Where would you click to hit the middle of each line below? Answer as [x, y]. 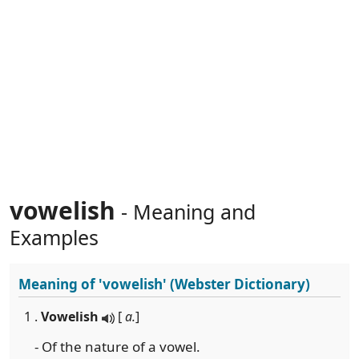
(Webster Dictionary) [238, 284]
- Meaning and [186, 212]
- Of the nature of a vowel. [117, 347]
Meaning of [58, 284]
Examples [54, 237]
